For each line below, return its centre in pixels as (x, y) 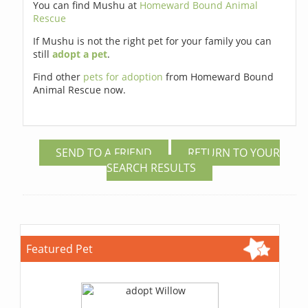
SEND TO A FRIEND (103, 152)
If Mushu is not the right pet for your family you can (153, 41)
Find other (58, 76)
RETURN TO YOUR (233, 152)
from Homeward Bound (220, 76)
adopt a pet (80, 54)
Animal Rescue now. (80, 89)
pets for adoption (125, 76)
